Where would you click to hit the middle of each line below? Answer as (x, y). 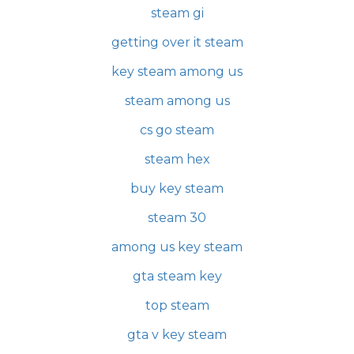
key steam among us (177, 72)
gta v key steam (177, 335)
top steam (177, 306)
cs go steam (177, 130)
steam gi (177, 13)
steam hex (177, 160)
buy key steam (177, 189)
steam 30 (177, 218)
